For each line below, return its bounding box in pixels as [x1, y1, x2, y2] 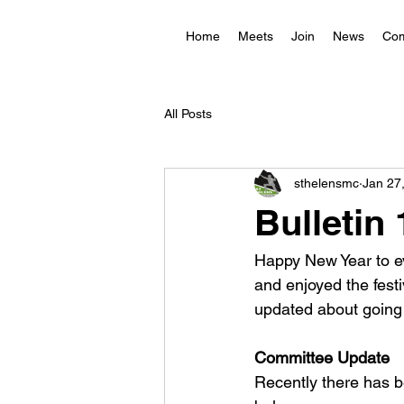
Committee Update [254, 348, 390, 367]
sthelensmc [294, 175, 359, 190]
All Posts [164, 106, 212, 121]
